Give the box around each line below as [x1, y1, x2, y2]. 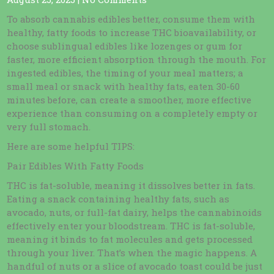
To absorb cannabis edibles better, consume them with [7, 13, 256, 25]
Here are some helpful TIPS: [7, 140, 135, 152]
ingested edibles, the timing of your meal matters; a [7, 67, 244, 79]
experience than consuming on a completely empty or [7, 107, 258, 119]
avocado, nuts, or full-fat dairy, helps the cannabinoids [7, 206, 262, 218]
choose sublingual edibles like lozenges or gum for [7, 40, 243, 52]
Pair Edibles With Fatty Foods [7, 160, 144, 172]
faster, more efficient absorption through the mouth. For [7, 53, 267, 65]
